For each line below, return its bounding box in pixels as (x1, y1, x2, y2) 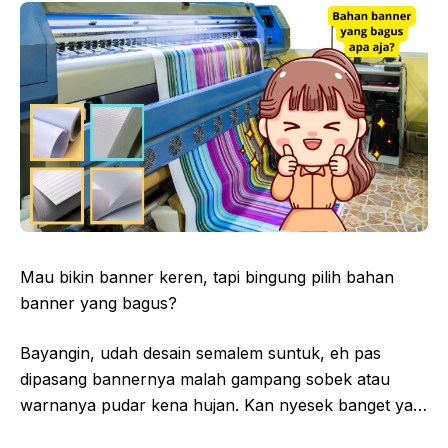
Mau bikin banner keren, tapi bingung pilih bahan (20, 266, 394, 287)
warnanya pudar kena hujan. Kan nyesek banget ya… (20, 394, 427, 415)
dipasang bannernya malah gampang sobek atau (20, 368, 390, 389)
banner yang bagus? (20, 292, 177, 313)
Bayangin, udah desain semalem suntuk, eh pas (20, 342, 381, 363)
